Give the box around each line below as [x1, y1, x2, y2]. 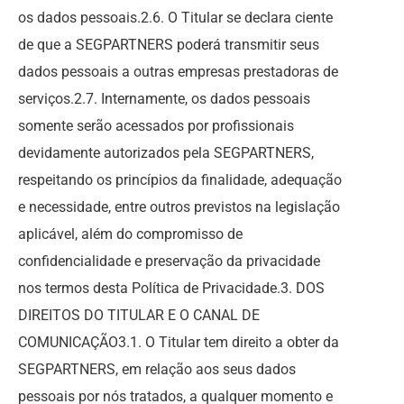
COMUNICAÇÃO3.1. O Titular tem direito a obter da [18, 334, 339, 351]
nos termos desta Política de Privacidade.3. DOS [18, 280, 325, 297]
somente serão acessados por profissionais [18, 117, 294, 134]
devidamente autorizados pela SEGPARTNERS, [18, 144, 314, 161]
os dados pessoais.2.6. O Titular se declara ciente [18, 9, 333, 26]
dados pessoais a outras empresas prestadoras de [18, 63, 338, 80]
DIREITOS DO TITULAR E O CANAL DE [18, 307, 260, 324]
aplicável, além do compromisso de [18, 225, 243, 243]
